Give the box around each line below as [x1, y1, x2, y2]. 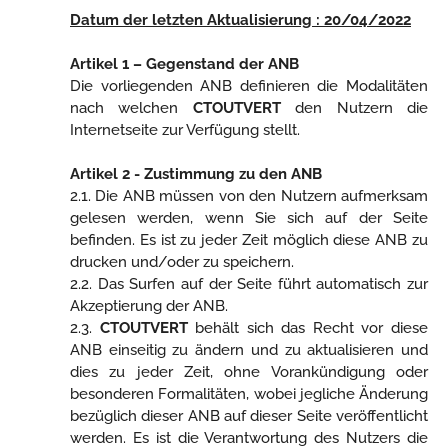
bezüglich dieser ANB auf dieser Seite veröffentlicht [70, 407, 428, 425]
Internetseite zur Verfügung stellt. [70, 121, 300, 139]
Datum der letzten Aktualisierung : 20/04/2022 [70, 11, 411, 29]
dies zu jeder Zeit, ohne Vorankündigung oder [70, 363, 428, 381]
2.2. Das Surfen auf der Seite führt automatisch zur [70, 275, 428, 293]
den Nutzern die [280, 99, 429, 117]
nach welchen [70, 99, 193, 117]
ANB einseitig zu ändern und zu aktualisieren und [70, 341, 428, 359]
